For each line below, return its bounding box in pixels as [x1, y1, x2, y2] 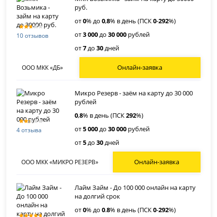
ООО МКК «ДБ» [21, 63, 63, 72]
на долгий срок [75, 192, 121, 201]
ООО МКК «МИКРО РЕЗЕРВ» [21, 158, 99, 167]
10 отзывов [16, 31, 49, 40]
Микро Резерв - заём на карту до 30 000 [75, 89, 193, 98]
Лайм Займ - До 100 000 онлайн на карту [75, 183, 196, 192]
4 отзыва [16, 125, 42, 134]
